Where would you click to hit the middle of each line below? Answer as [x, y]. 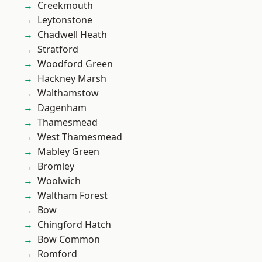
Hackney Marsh [72, 78]
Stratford [58, 49]
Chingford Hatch [74, 225]
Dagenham [62, 108]
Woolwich [59, 181]
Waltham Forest [73, 195]
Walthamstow [68, 93]
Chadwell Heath [72, 35]
